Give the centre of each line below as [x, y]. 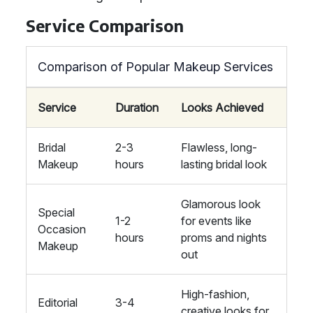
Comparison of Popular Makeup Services [155, 67]
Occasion [62, 229]
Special [56, 212]
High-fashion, [215, 294]
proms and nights [224, 238]
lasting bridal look [224, 164]
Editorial [58, 303]
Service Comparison [105, 26]
